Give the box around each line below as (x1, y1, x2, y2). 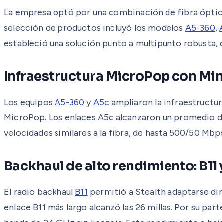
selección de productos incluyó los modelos (4, 22, 185, 33)
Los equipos (4, 96, 55, 108)
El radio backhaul (4, 186, 75, 197)
